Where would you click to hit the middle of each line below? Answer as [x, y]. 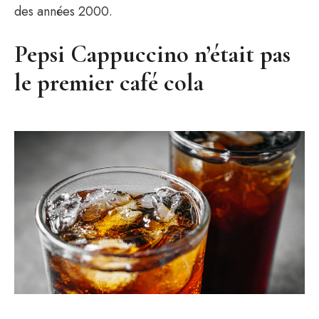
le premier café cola [109, 83]
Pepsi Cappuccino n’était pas [152, 54]
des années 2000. [63, 11]
